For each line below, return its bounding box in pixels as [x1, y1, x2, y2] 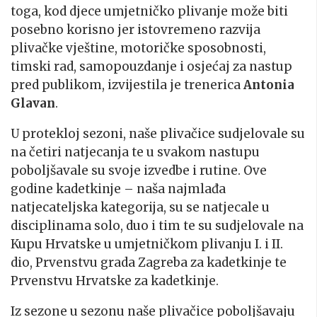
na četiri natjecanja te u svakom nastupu [11, 144, 260, 160]
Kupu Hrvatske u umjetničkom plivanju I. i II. [11, 236, 283, 252]
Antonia [243, 76, 294, 93]
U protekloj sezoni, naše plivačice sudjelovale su [11, 125, 305, 142]
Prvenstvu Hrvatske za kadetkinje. [11, 272, 219, 289]
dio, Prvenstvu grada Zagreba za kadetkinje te [11, 254, 287, 270]
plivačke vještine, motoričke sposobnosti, [11, 40, 266, 56]
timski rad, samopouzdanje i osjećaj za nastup [11, 58, 292, 74]
